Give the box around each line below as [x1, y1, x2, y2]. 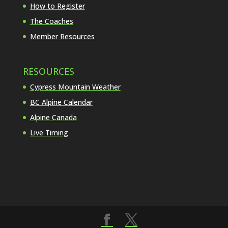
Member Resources [30, 32, 95, 42]
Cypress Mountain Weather [30, 82, 121, 92]
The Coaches [30, 16, 73, 26]
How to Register [30, 1, 85, 11]
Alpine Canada [30, 112, 77, 123]
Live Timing [30, 128, 68, 138]
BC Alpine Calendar [30, 97, 93, 107]
